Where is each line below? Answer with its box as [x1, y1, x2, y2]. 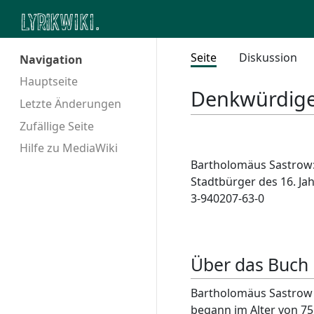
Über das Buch [191, 252, 308, 277]
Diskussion [239, 50, 297, 65]
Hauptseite [20, 73, 78, 89]
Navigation [20, 52, 83, 68]
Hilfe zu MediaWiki [20, 140, 118, 156]
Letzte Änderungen [20, 95, 121, 111]
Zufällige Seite [20, 118, 94, 134]
